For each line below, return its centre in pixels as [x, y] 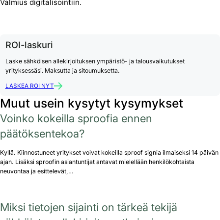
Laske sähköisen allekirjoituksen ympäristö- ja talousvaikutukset [95, 61]
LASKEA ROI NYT [29, 86]
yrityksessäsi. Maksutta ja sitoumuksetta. [62, 71]
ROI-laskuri [29, 45]
